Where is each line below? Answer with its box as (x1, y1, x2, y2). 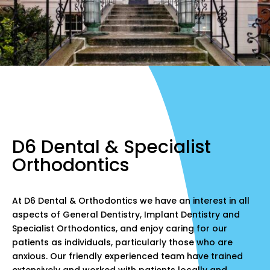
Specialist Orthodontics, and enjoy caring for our (12, 222, 227, 235)
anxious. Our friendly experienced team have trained (12, 250, 243, 263)
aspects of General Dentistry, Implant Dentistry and (12, 209, 240, 221)
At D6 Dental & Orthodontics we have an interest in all (12, 195, 250, 207)
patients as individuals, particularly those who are (12, 236, 233, 249)
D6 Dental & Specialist (12, 134, 211, 160)
